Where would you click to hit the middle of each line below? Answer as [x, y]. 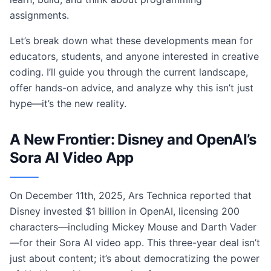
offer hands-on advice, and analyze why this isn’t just [132, 88]
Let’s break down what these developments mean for [131, 41]
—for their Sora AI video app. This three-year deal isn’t [135, 243]
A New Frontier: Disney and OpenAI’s [133, 139]
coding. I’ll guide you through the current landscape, [129, 72]
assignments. [39, 15]
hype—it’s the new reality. [68, 103]
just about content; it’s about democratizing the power [135, 258]
